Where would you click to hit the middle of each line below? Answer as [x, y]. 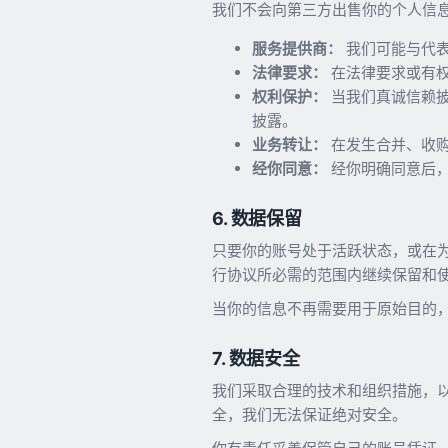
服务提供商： [297, 48]
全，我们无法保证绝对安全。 [309, 414]
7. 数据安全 [256, 358]
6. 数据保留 [257, 218]
